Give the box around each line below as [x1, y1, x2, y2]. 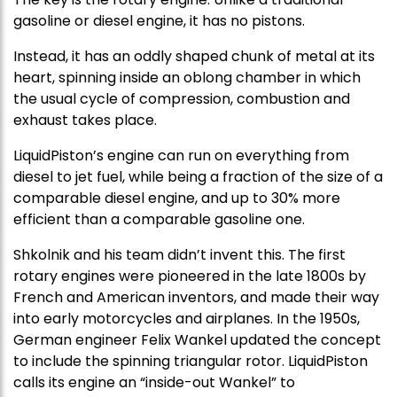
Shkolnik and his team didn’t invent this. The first [13, 244, 346, 265]
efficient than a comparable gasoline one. [13, 208, 305, 230]
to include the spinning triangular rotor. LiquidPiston [13, 350, 368, 371]
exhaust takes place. [13, 109, 160, 130]
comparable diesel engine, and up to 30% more [13, 187, 340, 208]
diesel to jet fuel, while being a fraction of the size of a [13, 166, 383, 187]
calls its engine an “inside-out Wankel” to [13, 371, 295, 393]
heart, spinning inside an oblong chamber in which [13, 66, 361, 88]
